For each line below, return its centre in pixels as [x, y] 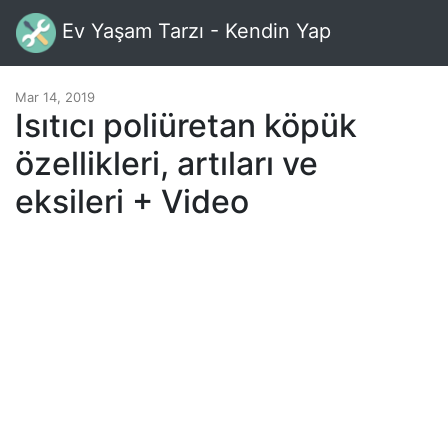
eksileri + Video [132, 201]
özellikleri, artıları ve [166, 163]
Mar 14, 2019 [55, 97]
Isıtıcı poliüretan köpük [186, 125]
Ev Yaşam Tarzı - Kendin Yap [193, 31]
